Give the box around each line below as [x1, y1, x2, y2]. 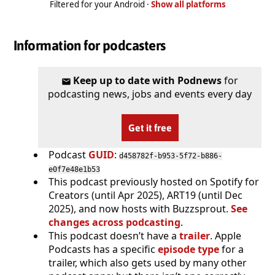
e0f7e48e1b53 [48, 165, 100, 174]
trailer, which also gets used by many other [48, 255, 247, 269]
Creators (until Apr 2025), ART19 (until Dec [48, 188, 242, 202]
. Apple [210, 228, 241, 242]
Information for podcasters [14, 37, 166, 54]
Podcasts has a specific [48, 242, 158, 256]
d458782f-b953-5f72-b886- [119, 151, 222, 160]
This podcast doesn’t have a [48, 228, 179, 242]
